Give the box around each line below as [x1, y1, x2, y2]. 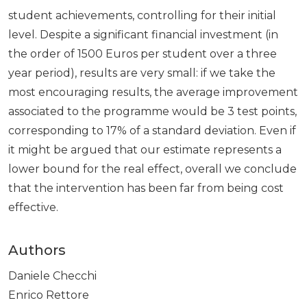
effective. [8, 200, 58, 214]
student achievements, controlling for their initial [8, 8, 276, 22]
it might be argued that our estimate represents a [8, 143, 282, 156]
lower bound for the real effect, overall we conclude [8, 162, 297, 175]
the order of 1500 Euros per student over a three [8, 47, 277, 60]
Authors [8, 241, 66, 258]
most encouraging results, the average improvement [8, 85, 298, 99]
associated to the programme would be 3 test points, [8, 104, 297, 118]
